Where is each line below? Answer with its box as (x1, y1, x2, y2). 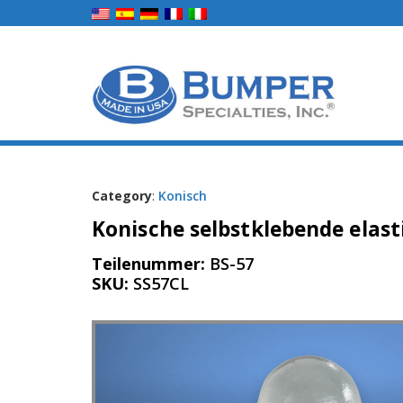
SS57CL (133, 272, 189, 294)
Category (92, 187, 152, 204)
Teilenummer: (92, 252, 210, 274)
